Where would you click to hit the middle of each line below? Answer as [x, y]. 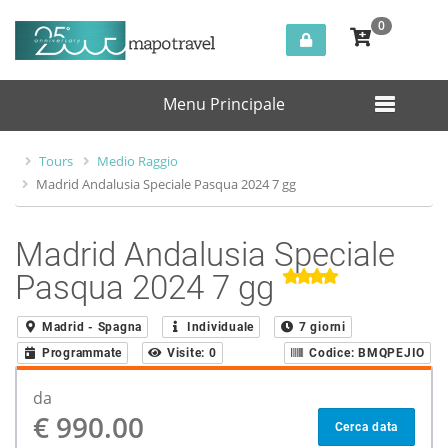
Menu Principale [224, 104]
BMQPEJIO [391, 353]
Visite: [186, 353]
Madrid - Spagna [91, 327]
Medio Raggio [137, 161]
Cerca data [366, 427]
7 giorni [322, 327]
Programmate [81, 353]
